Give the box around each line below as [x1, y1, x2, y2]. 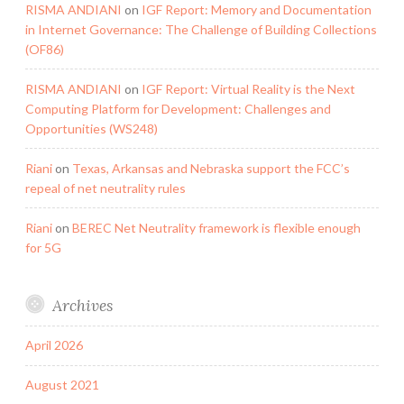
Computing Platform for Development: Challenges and [25, 100, 331, 116]
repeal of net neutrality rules [25, 179, 186, 196]
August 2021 [25, 377, 99, 393]
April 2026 [25, 337, 83, 353]
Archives [51, 294, 113, 316]
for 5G [25, 239, 61, 255]
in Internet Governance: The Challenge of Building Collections [25, 21, 377, 37]
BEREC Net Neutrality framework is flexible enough [72, 219, 361, 235]
